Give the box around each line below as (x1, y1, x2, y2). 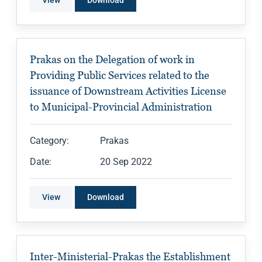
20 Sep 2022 (100, 156, 152, 168)
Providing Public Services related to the (30, 69, 209, 82)
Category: (30, 135, 69, 147)
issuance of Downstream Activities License (30, 85, 226, 98)
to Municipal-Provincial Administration (30, 101, 212, 113)
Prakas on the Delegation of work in (30, 53, 195, 66)
